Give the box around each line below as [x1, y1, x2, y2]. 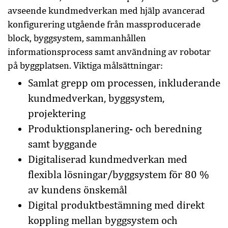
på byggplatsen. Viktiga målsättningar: [8, 60, 163, 71]
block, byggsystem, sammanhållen [8, 33, 146, 43]
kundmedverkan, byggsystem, [28, 92, 164, 104]
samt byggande [28, 138, 97, 150]
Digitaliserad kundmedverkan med [28, 153, 187, 165]
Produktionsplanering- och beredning [28, 123, 202, 135]
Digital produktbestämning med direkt [28, 199, 205, 211]
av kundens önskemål [28, 184, 127, 196]
